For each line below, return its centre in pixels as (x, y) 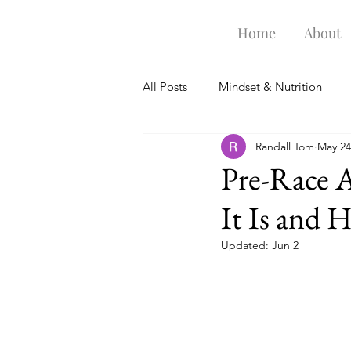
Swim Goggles (212, 149)
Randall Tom (285, 146)
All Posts (165, 86)
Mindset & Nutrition (270, 86)
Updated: (246, 245)
